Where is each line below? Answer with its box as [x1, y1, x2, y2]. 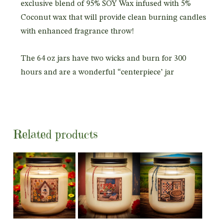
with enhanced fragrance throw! [20, 27, 134, 36]
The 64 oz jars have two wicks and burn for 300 [20, 54, 186, 63]
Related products [13, 126, 98, 142]
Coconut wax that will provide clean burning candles [20, 13, 206, 22]
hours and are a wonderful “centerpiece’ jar [20, 68, 174, 76]
